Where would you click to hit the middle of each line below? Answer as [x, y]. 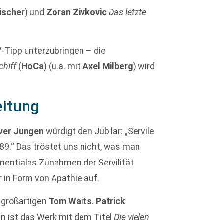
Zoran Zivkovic [77, 12]
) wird [144, 66]
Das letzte [128, 12]
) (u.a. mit [63, 66]
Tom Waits [70, 201]
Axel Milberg [108, 66]
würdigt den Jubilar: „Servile [99, 131]
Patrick [111, 201]
